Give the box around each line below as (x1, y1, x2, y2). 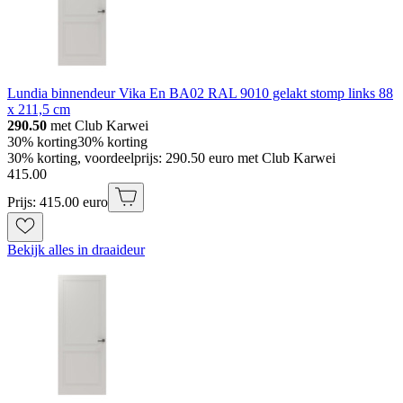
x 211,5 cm (7, 101, 70, 117)
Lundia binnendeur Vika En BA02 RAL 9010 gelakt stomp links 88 (7, 85, 393, 101)
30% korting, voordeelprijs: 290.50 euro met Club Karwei (7, 149, 336, 166)
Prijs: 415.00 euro (7, 193, 108, 210)
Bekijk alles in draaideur (7, 241, 145, 257)
